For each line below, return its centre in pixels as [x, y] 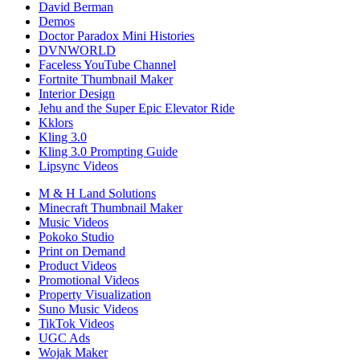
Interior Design [77, 94]
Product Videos [78, 266]
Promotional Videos [89, 280]
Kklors [56, 123]
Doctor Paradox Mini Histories [117, 36]
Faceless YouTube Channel [107, 65]
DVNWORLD [77, 51]
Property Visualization [95, 295]
